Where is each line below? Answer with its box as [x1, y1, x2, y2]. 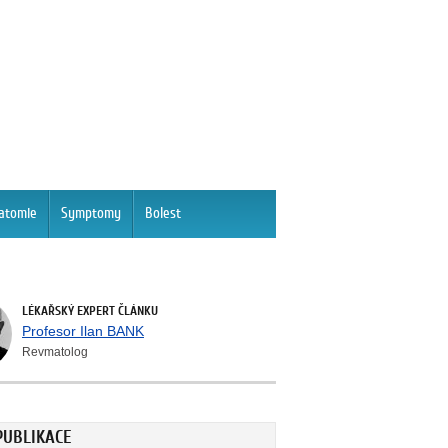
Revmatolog [22, 345, 88, 359]
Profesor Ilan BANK [22, 323, 144, 339]
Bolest [145, 205, 181, 222]
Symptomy [61, 205, 121, 222]
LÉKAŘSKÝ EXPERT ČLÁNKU [22, 303, 158, 318]
